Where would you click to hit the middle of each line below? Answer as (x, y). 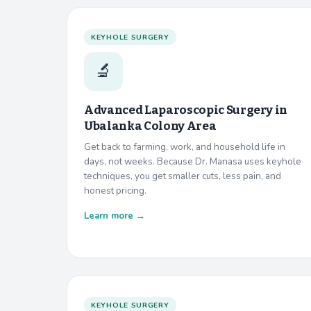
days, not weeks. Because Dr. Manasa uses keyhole (193, 161)
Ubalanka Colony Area (150, 126)
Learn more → (115, 216)
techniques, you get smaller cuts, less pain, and (183, 176)
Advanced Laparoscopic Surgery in (186, 110)
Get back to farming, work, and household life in (185, 146)
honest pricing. (115, 190)
